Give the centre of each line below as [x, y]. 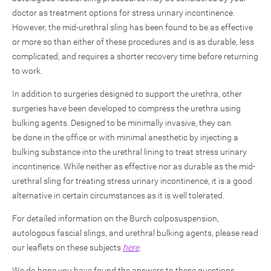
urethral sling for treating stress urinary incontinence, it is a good [132, 181]
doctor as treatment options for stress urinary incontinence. [123, 13]
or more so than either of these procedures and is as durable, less [133, 42]
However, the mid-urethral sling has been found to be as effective [132, 27]
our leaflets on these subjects [67, 247]
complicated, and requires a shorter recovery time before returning [135, 56]
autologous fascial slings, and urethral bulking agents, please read [135, 233]
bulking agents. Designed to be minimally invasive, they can [122, 123]
